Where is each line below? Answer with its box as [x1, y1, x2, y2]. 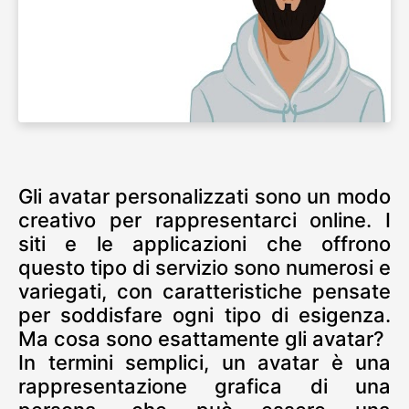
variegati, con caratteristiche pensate [18, 279, 391, 303]
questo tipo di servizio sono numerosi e [18, 256, 391, 279]
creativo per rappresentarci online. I [18, 208, 391, 232]
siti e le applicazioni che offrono [18, 232, 391, 256]
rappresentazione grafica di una [18, 374, 391, 398]
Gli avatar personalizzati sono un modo [18, 184, 391, 208]
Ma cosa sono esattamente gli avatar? [18, 327, 384, 351]
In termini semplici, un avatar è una [18, 351, 391, 374]
